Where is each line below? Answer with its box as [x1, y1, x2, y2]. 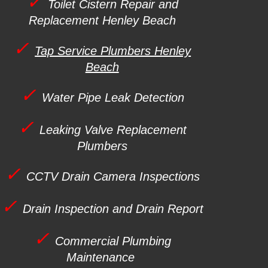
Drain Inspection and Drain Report [22, 202, 203, 215]
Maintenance [66, 251, 135, 264]
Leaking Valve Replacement [39, 123, 187, 136]
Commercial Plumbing [54, 234, 171, 248]
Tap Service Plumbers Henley [35, 44, 191, 57]
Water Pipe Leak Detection [41, 91, 184, 104]
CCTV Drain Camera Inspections [26, 170, 200, 183]
